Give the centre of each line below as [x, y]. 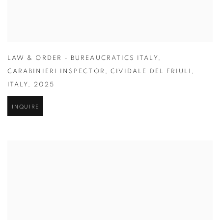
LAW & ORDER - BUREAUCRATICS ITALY [83, 59]
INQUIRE [26, 108]
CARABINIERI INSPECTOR [56, 72]
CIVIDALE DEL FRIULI [151, 72]
